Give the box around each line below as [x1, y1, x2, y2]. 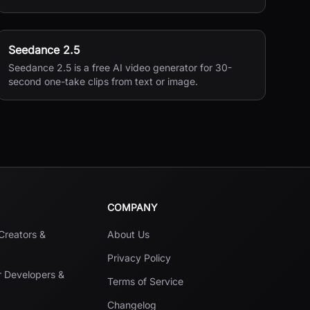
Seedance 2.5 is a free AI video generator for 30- [8, 62, 232, 73]
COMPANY [107, 201, 158, 213]
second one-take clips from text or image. [8, 75, 198, 87]
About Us [107, 228, 149, 240]
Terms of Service [107, 275, 183, 287]
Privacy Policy [107, 252, 171, 264]
